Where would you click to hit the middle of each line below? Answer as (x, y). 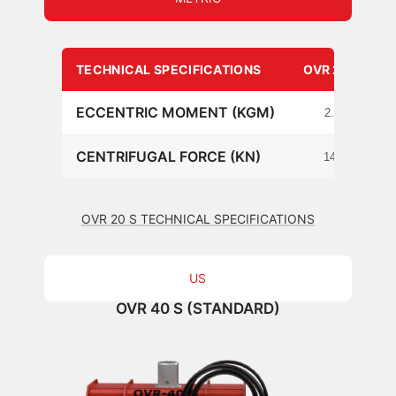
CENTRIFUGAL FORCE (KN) (168, 156)
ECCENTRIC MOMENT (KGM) (175, 112)
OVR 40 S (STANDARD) (198, 308)
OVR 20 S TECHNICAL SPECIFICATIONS (198, 218)
